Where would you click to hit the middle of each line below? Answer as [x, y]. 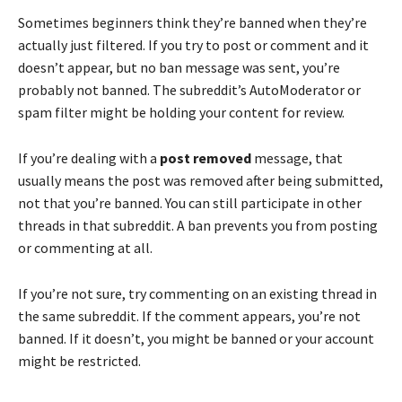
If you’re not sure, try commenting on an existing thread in [197, 293]
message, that [297, 157]
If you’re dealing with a [89, 157]
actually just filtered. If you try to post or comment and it [193, 44]
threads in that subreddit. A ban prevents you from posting [198, 225]
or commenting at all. [85, 247]
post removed [205, 157]
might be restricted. [79, 360]
